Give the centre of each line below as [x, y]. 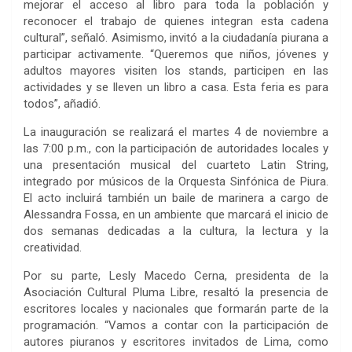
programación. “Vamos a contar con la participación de [176, 325]
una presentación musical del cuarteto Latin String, [176, 165]
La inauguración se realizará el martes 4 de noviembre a [176, 132]
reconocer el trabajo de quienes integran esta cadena [176, 21]
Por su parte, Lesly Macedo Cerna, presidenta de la [176, 275]
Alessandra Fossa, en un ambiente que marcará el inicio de [176, 214]
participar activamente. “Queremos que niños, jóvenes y [176, 54]
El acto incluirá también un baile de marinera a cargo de [176, 198]
